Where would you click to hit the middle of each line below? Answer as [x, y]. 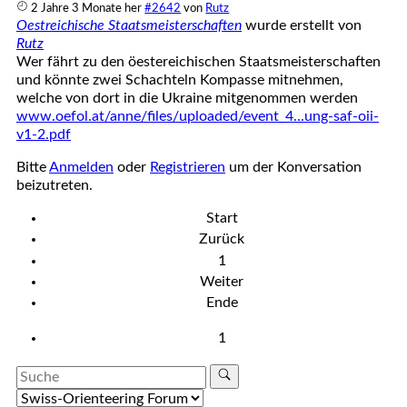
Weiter [222, 281]
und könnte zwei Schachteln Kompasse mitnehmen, [180, 80]
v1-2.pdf [44, 135]
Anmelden [81, 168]
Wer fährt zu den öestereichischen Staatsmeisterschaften [199, 62]
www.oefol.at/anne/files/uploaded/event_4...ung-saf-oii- [198, 117]
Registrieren [188, 168]
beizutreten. [55, 186]
